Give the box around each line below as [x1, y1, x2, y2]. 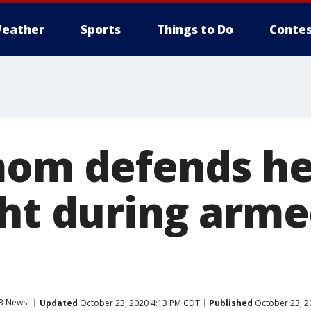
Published [209, 296, 253, 309]
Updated [40, 296, 78, 309]
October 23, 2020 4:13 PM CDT [78, 296, 200, 309]
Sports [81, 22, 121, 37]
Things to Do [157, 22, 233, 37]
